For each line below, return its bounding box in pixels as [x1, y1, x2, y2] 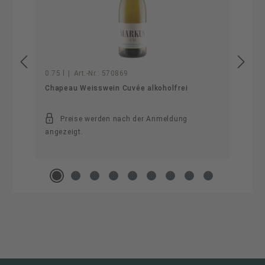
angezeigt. [45, 128, 83, 136]
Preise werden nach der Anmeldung [60, 115, 188, 123]
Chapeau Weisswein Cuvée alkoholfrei [45, 84, 188, 92]
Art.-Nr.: [73, 69, 99, 77]
